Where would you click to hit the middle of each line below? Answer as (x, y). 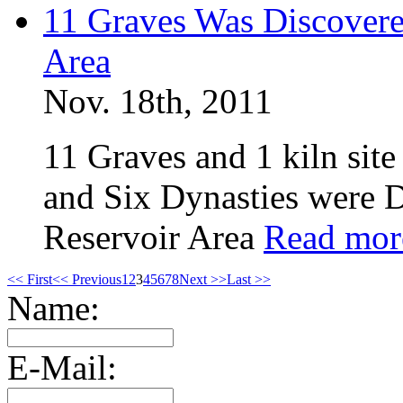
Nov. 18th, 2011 (158, 101)
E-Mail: (62, 367)
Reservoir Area (153, 237)
